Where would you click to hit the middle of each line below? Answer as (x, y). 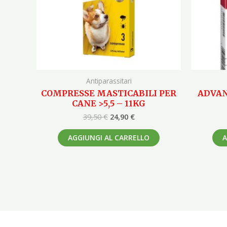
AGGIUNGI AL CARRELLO (109, 137)
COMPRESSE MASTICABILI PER (109, 93)
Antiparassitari (109, 81)
